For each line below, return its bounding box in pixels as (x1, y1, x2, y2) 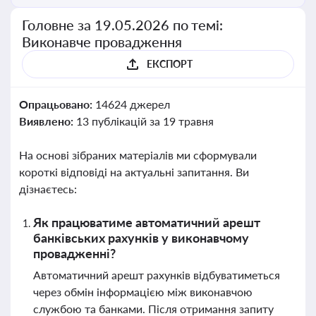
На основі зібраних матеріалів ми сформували (19, 148, 257, 162)
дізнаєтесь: (19, 182, 77, 195)
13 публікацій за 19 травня (75, 114, 214, 128)
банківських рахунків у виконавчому (33, 230, 249, 245)
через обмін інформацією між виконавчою (33, 285, 253, 298)
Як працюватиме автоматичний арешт (33, 214, 260, 230)
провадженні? (33, 245, 116, 261)
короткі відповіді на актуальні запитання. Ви (19, 165, 249, 178)
